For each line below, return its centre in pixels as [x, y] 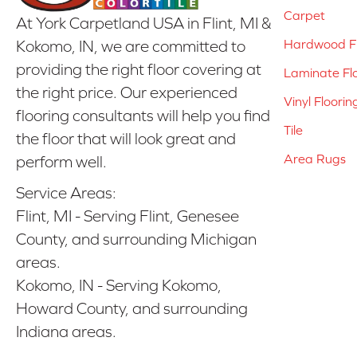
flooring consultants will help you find [143, 116]
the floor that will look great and [126, 139]
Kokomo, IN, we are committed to [131, 47]
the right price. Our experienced [127, 93]
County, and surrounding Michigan [136, 239]
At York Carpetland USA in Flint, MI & [144, 24]
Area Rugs [315, 158]
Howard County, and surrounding [132, 309]
